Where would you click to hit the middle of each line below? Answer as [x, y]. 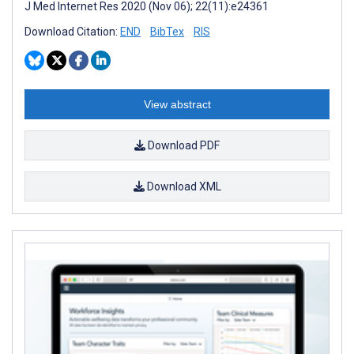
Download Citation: [72, 31]
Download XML [183, 186]
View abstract [177, 104]
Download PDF [183, 145]
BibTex [167, 31]
